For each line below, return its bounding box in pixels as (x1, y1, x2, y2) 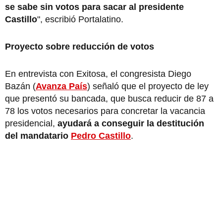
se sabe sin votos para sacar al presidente (5, 1, 184, 12)
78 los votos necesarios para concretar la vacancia (5, 106, 205, 116)
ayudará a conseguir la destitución (57, 118, 204, 128)
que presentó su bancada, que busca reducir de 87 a (5, 93, 214, 104)
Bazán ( (5, 81, 36, 91)
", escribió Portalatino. (37, 14, 123, 24)
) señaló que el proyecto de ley (87, 81, 209, 91)
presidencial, (5, 118, 57, 128)
